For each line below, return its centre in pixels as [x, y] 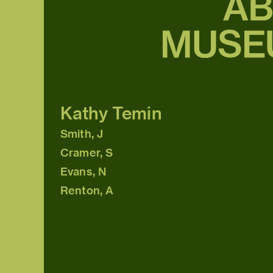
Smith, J [82, 134]
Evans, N [83, 172]
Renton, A [87, 191]
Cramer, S [87, 153]
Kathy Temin [111, 113]
